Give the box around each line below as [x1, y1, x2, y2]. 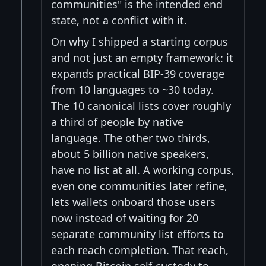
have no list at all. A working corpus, [51, 162, 235, 177]
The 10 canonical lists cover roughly [51, 98, 231, 113]
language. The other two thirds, [51, 130, 210, 145]
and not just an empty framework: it [51, 50, 233, 65]
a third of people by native [51, 114, 183, 129]
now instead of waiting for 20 [51, 210, 198, 225]
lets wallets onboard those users [51, 194, 216, 209]
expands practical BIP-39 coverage [51, 66, 224, 81]
